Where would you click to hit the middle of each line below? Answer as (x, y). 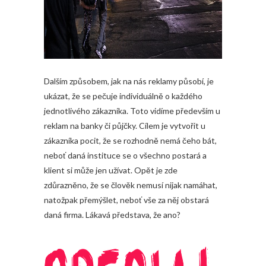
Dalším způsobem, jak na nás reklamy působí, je (129, 81)
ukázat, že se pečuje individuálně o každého (123, 96)
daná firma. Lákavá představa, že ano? (112, 215)
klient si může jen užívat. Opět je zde (111, 170)
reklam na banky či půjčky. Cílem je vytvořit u (125, 126)
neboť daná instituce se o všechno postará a (125, 156)
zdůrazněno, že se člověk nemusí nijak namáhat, (131, 185)
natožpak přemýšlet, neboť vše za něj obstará (126, 200)
